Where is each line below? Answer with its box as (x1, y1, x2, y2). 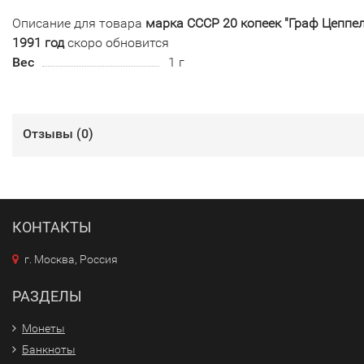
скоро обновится (64, 34, 169, 50)
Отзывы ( (23, 125, 81, 141)
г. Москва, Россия (24, 252, 118, 266)
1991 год (12, 34, 64, 50)
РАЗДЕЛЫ (12, 287, 82, 305)
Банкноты (22, 342, 76, 356)
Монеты (22, 321, 65, 335)
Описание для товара (12, 15, 145, 31)
